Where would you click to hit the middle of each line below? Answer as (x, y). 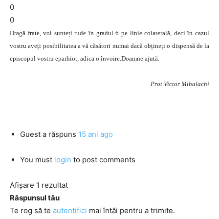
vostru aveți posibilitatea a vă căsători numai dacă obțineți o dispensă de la (109, 46)
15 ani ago (96, 134)
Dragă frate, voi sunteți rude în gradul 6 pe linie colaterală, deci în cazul (109, 33)
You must (37, 160)
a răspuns (59, 134)
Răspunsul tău (35, 198)
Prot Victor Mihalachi (180, 84)
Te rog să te (31, 210)
